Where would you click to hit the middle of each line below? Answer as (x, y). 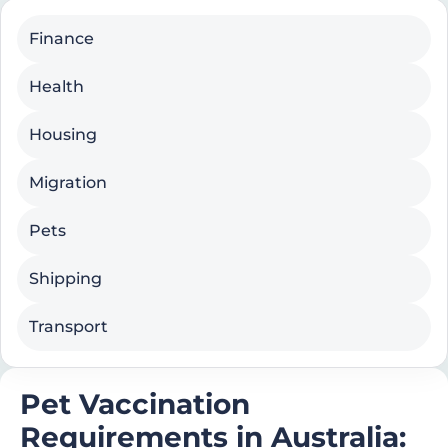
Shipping (65, 279)
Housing (63, 135)
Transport (68, 327)
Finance (61, 39)
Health (56, 87)
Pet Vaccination (135, 404)
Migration (68, 183)
